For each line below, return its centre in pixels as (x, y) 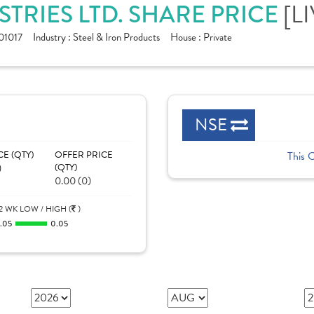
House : (187, 37)
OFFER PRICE (83, 155)
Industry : (53, 37)
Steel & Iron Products (116, 37)
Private (218, 37)
